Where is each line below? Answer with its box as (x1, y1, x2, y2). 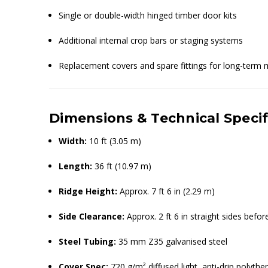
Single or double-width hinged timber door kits (59, 9, 237, 21)
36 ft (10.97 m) (92, 160, 152, 172)
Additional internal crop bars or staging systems (59, 34, 243, 46)
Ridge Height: (59, 185, 118, 197)
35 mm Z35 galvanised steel (116, 235, 228, 247)
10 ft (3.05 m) (87, 135, 142, 147)
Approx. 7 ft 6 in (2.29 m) (117, 185, 215, 197)
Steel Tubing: (59, 235, 117, 247)
